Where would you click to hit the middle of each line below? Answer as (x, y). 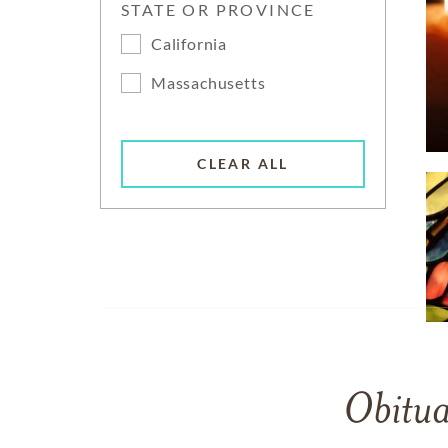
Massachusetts (208, 82)
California (189, 43)
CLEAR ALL (243, 164)
